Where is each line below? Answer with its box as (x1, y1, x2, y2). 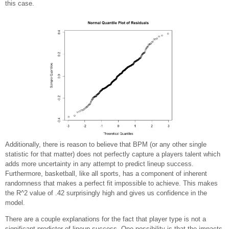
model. (5, 199, 25, 207)
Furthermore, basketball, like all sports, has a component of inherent (5, 170, 207, 178)
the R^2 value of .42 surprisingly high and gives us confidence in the (5, 189, 207, 197)
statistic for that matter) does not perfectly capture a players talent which (5, 150, 220, 158)
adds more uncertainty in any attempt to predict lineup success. (5, 160, 194, 168)
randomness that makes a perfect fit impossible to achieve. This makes (5, 179, 218, 188)
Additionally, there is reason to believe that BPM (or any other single (5, 141, 207, 149)
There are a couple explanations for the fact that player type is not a (5, 215, 206, 223)
